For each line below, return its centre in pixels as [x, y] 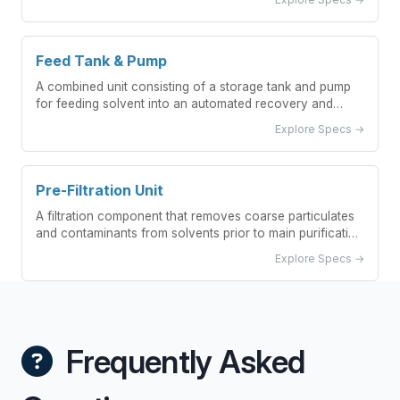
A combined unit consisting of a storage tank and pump [193, 87]
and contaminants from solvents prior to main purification [200, 233]
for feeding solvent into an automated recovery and [184, 104]
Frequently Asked [182, 362]
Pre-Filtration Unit [100, 190]
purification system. [91, 121]
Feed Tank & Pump [101, 61]
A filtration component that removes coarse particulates [195, 216]
